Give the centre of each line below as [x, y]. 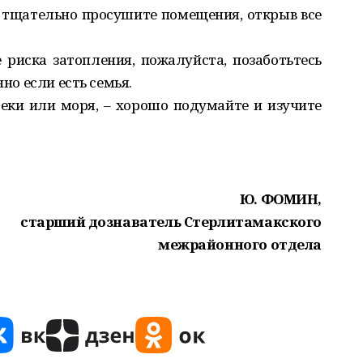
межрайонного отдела [239, 244]
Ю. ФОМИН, [280, 199]
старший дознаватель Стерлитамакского [171, 222]
